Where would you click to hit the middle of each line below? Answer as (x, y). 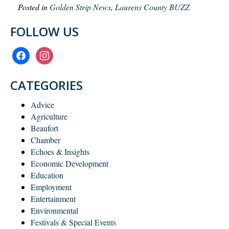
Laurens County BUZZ (152, 7)
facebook (27, 52)
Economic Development (70, 163)
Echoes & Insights (60, 151)
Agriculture (49, 116)
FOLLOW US (44, 31)
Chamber (45, 140)
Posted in (34, 7)
